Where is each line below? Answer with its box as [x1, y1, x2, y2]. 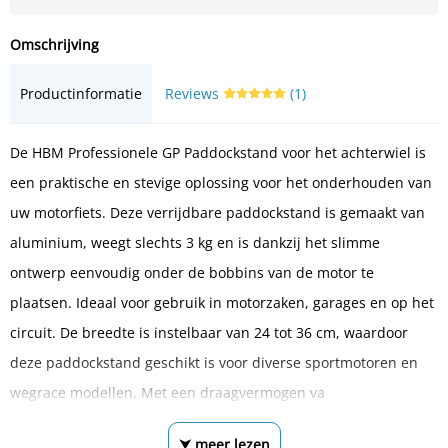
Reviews [165, 83, 223, 103]
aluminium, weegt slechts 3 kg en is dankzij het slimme [10, 232, 380, 252]
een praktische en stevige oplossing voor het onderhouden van [10, 172, 432, 192]
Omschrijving [10, 34, 99, 54]
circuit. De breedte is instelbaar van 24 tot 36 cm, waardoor [10, 322, 408, 342]
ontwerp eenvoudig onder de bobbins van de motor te [10, 262, 374, 282]
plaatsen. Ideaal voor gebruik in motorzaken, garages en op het [10, 292, 434, 312]
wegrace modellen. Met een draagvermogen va [10, 382, 325, 402]
